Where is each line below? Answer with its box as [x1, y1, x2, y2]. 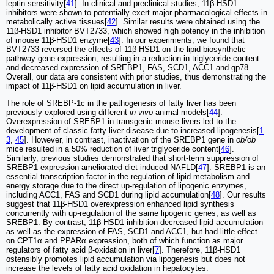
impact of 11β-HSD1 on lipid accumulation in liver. [6, 81, 182, 91]
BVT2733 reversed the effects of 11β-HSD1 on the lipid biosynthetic [6, 44, 246, 54]
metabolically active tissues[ [6, 17, 107, 26]
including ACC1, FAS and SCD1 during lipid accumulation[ [6, 190, 211, 199]
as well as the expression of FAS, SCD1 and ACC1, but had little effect [6, 226, 257, 236]
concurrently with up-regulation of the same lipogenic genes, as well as [6, 208, 256, 218]
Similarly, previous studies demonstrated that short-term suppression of [6, 153, 259, 163]
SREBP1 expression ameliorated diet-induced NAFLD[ [6, 162, 198, 172]
